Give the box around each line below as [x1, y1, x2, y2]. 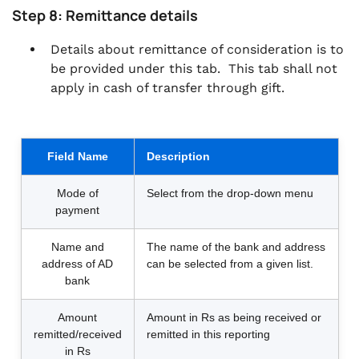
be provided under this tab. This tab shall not [50, 61, 337, 76]
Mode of [56, 187, 99, 200]
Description [146, 150, 210, 163]
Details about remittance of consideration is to [50, 42, 344, 57]
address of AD [42, 257, 113, 270]
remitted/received [33, 328, 122, 341]
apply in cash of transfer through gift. [50, 80, 284, 95]
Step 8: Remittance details [12, 6, 198, 25]
